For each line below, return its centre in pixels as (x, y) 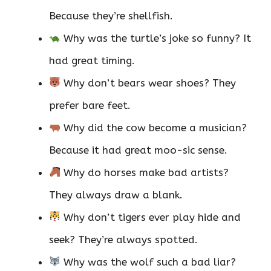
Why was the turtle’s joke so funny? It (156, 38)
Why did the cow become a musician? (154, 127)
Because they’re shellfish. (111, 15)
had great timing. (92, 60)
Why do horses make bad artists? (145, 172)
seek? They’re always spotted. (123, 239)
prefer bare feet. (90, 105)
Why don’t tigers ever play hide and (151, 217)
